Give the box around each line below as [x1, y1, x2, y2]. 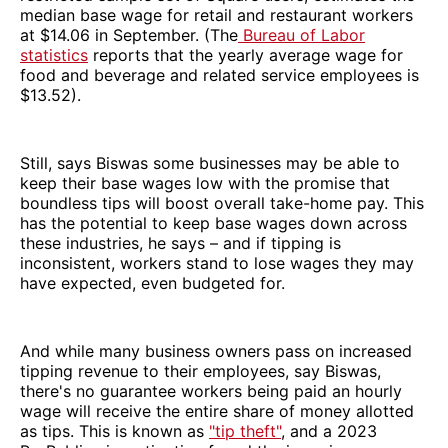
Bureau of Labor [238, 24, 365, 45]
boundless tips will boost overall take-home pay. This [20, 192, 424, 213]
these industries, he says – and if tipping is [20, 232, 341, 253]
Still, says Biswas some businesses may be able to [20, 152, 400, 173]
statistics [20, 44, 88, 65]
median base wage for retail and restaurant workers [20, 4, 413, 25]
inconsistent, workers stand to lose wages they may [20, 252, 414, 273]
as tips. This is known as [20, 420, 209, 441]
